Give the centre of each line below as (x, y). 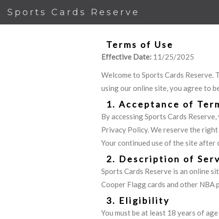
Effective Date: (126, 57)
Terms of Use (140, 44)
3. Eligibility (138, 200)
